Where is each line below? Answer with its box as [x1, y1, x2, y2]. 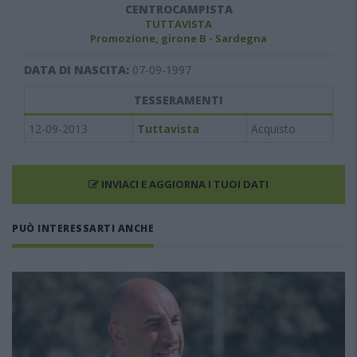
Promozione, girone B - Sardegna [90, 31, 267, 45]
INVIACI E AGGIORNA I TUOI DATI [99, 177, 269, 191]
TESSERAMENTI [134, 92, 223, 108]
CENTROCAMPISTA [124, 2, 233, 17]
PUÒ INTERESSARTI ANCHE [12, 222, 154, 235]
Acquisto [251, 121, 296, 136]
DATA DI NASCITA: [24, 62, 132, 77]
